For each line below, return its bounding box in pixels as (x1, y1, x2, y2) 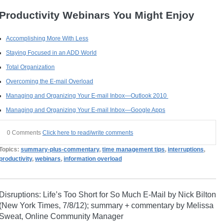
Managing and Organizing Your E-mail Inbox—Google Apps (6, 107, 166, 113)
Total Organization (6, 64, 55, 71)
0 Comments (7, 129, 43, 136)
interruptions (168, 146, 204, 153)
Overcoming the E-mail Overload (6, 78, 94, 85)
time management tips (102, 146, 165, 153)
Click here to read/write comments (42, 129, 134, 136)
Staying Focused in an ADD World (6, 49, 97, 56)
